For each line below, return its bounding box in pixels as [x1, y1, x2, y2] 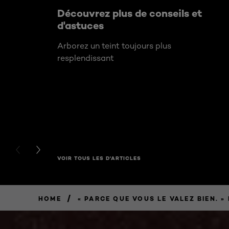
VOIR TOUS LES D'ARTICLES [57, 155, 141, 162]
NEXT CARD [36, 147, 98, 157]
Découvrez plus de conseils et [57, 6, 202, 19]
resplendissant [57, 53, 114, 63]
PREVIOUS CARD [15, 147, 105, 157]
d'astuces [57, 18, 104, 32]
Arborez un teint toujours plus [57, 40, 171, 51]
